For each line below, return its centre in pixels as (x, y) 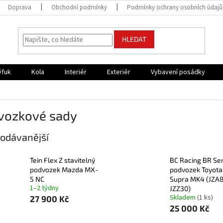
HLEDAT (134, 39)
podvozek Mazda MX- (64, 170)
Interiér (76, 72)
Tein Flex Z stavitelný (62, 160)
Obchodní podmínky (79, 7)
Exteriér (119, 72)
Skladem (183, 198)
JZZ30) (180, 189)
